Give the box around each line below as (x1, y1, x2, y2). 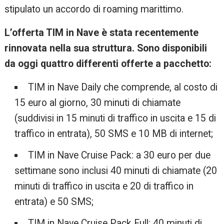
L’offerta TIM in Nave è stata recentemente (4, 27, 199, 39)
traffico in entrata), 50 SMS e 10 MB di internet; (14, 128, 213, 140)
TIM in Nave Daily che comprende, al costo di (27, 81, 217, 93)
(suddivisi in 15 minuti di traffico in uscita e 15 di (14, 112, 216, 124)
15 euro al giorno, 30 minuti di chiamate (14, 97, 181, 109)
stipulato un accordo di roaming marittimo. (4, 3, 184, 15)
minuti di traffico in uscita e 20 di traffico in (14, 180, 194, 192)
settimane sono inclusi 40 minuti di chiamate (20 (14, 165, 217, 177)
